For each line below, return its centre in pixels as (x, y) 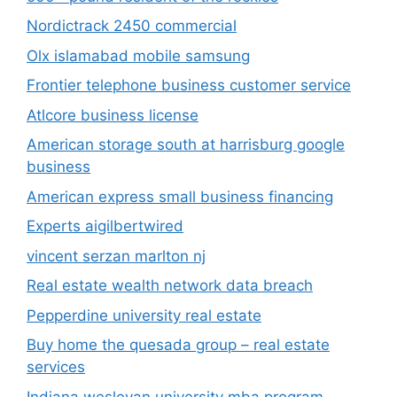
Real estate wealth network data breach (170, 286)
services (56, 367)
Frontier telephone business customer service (189, 86)
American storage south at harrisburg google (186, 145)
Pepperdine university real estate (144, 315)
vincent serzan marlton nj (116, 256)
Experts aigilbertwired (105, 226)
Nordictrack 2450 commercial (132, 26)
